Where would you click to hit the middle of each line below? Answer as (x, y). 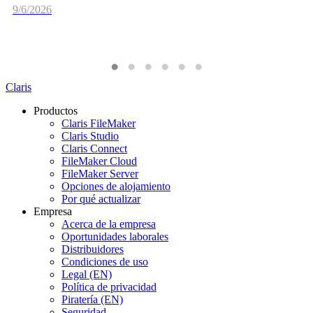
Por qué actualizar (101, 198)
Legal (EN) (87, 274)
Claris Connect (94, 148)
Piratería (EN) (92, 299)
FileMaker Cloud (99, 161)
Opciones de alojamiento (116, 186)
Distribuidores (93, 249)
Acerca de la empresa (109, 224)
